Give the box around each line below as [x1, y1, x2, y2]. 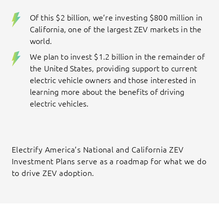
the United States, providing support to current [29, 64, 197, 73]
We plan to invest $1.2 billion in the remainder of [29, 52, 205, 62]
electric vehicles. [29, 99, 89, 109]
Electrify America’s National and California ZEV [12, 145, 184, 154]
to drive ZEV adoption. [12, 169, 94, 178]
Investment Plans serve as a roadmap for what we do [12, 157, 207, 166]
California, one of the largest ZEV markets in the [29, 25, 202, 34]
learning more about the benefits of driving [29, 88, 185, 97]
